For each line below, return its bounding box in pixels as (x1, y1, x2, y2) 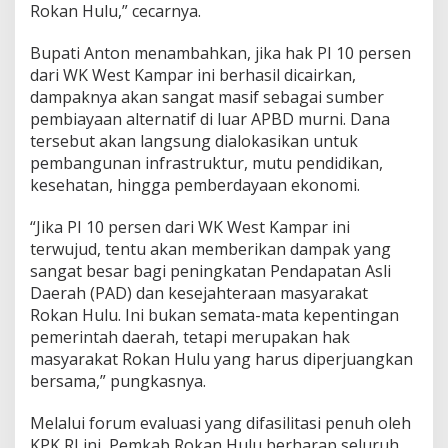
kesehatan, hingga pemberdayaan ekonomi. (30, 173, 360, 196)
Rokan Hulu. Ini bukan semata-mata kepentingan (30, 303, 399, 326)
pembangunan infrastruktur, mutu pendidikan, (30, 151, 383, 174)
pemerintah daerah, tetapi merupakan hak (30, 325, 350, 348)
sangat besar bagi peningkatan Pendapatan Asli (30, 259, 391, 282)
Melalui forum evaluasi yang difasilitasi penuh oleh (30, 411, 411, 434)
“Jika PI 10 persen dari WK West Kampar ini (30, 215, 350, 238)
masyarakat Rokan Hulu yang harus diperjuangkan (30, 347, 413, 370)
